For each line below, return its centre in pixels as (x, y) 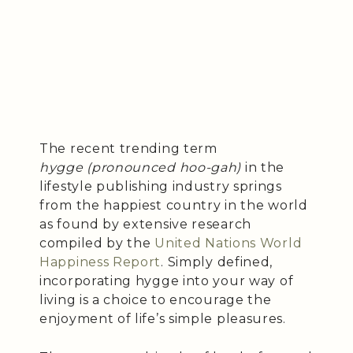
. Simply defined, (217, 262)
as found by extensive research (145, 224)
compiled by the (97, 243)
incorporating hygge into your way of (167, 281)
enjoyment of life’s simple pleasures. (163, 318)
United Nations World (229, 243)
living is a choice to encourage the (156, 299)
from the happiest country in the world (174, 205)
